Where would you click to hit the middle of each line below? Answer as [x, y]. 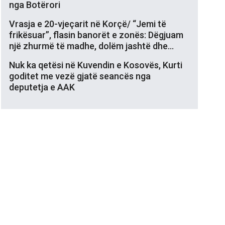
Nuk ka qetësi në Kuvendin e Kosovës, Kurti [96, 65]
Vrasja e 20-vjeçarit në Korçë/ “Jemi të [88, 24]
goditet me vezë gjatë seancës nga [80, 76]
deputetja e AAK [42, 87]
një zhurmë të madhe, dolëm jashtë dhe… [91, 46]
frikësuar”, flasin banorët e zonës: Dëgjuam [96, 35]
